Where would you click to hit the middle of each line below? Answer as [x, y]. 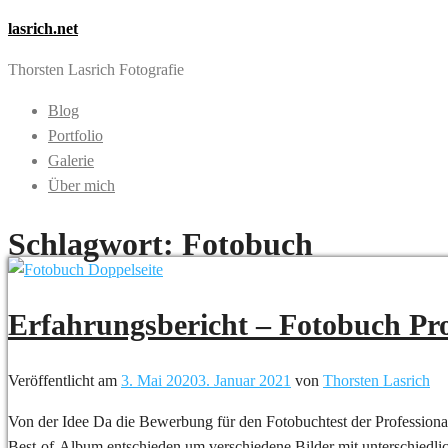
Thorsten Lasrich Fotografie [96, 69]
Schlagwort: [95, 244]
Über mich [81, 185]
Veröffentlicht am [64, 380]
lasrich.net [43, 28]
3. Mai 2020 [159, 380]
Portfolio [75, 135]
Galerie [71, 160]
